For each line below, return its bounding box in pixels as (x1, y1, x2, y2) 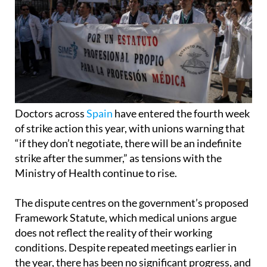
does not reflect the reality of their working (15, 226, 212, 240)
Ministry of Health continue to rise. (15, 166, 177, 180)
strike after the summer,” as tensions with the (15, 151, 222, 165)
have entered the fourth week (113, 107, 250, 120)
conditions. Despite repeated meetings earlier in (15, 241, 237, 254)
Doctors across (15, 107, 86, 120)
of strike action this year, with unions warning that (15, 122, 245, 135)
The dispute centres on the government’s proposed (15, 196, 249, 210)
